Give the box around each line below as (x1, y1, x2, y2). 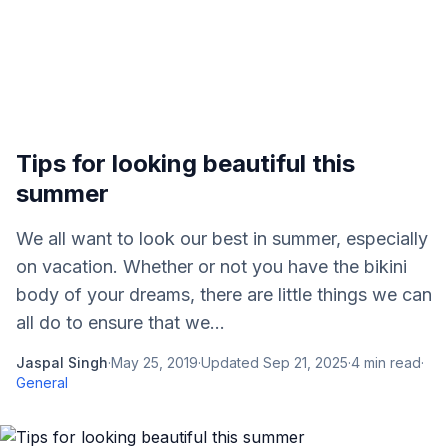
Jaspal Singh (16, 354, 108, 371)
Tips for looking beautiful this (16, 149, 355, 178)
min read (360, 354, 421, 371)
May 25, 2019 (111, 354, 198, 371)
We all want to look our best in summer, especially (16, 228, 428, 249)
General (16, 374, 68, 391)
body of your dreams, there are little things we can (16, 284, 432, 305)
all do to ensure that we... (16, 312, 225, 333)
